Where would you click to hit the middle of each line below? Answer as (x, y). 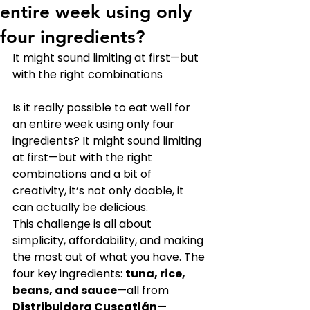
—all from (144, 290)
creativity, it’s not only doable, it (100, 191)
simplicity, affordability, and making (109, 240)
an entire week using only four (95, 124)
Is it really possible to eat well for (103, 108)
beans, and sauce (65, 290)
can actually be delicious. (80, 207)
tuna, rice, (156, 274)
